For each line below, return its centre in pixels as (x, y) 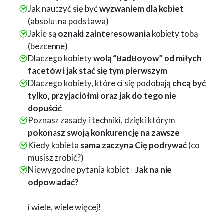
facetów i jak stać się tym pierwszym (97, 71)
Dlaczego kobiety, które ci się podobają (100, 83)
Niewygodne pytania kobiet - (81, 170)
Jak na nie (153, 170)
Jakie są (43, 34)
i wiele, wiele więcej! (64, 207)
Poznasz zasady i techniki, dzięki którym (101, 120)
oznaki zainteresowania (104, 34)
